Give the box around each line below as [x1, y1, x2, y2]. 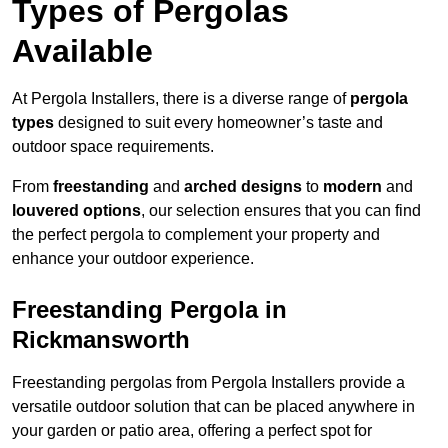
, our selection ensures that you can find [141, 202, 421, 220]
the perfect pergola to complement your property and [12, 226, 380, 244]
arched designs [184, 178, 302, 196]
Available [12, 33, 153, 70]
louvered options [12, 202, 141, 220]
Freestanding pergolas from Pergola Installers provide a [12, 374, 405, 392]
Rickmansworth [12, 326, 190, 354]
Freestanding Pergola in [12, 296, 287, 324]
